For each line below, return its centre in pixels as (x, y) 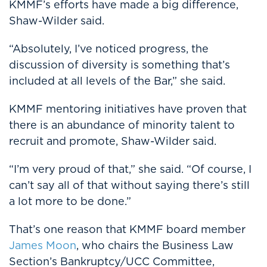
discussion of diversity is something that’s (119, 65)
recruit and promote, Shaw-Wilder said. (113, 141)
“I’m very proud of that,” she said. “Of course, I (130, 169)
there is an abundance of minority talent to (122, 125)
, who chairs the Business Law (155, 245)
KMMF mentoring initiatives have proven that (128, 109)
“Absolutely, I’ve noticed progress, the (109, 49)
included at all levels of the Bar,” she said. (117, 81)
